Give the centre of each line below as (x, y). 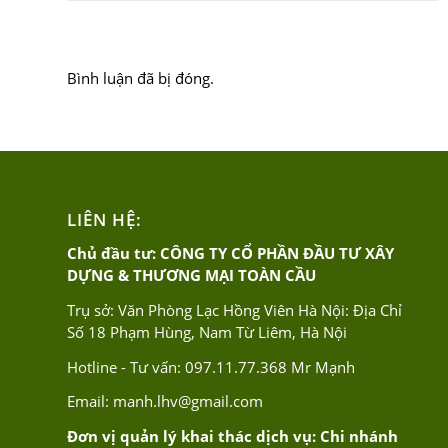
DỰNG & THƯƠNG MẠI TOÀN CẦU (191, 275)
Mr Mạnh (321, 366)
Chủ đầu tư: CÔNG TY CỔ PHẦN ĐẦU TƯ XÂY (230, 253)
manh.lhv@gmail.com (188, 401)
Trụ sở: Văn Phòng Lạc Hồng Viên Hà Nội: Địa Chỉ (234, 309)
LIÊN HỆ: (104, 220)
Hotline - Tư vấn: (126, 366)
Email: (90, 401)
